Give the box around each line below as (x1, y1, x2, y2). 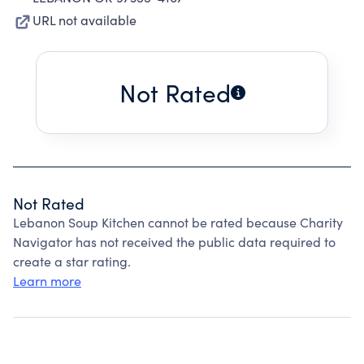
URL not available (32, 11, 136, 28)
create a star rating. (13, 253, 131, 270)
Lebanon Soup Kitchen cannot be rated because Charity (13, 214, 343, 231)
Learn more (13, 272, 81, 289)
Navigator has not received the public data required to (13, 233, 336, 250)
